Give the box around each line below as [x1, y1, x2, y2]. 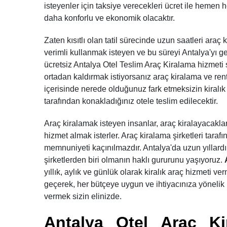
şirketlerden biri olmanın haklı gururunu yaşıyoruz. [44, 156, 224, 164]
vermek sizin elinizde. [44, 192, 122, 201]
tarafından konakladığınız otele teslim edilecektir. [44, 97, 218, 105]
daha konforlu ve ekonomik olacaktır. [44, 14, 175, 22]
